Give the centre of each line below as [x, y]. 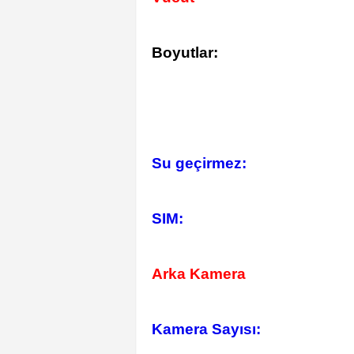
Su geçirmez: [199, 163]
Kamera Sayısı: [206, 329]
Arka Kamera [199, 274]
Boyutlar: [185, 53]
